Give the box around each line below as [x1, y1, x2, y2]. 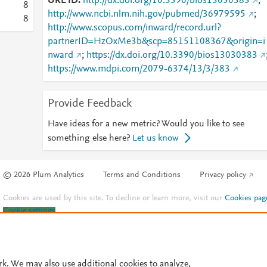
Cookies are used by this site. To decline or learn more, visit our [3, 194, 225, 203]
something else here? [47, 133, 130, 143]
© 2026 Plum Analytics [3, 171, 85, 180]
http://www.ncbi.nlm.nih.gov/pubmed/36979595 [47, 10, 246, 19]
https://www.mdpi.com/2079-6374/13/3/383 [47, 64, 230, 74]
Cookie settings [3, 207, 56, 216]
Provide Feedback [47, 98, 132, 110]
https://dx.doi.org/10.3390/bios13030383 [86, 51, 257, 60]
